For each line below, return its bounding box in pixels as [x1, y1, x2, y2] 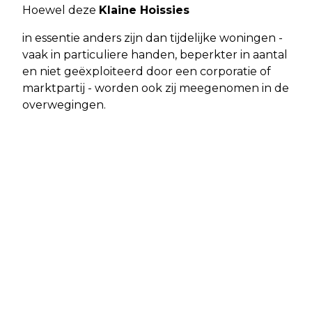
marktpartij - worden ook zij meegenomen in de [22, 81, 289, 95]
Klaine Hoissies [99, 3, 189, 17]
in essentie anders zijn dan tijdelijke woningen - [22, 31, 283, 45]
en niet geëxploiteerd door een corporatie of [22, 64, 271, 78]
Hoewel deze [22, 3, 99, 17]
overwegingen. [22, 97, 106, 111]
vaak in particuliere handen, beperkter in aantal [22, 47, 288, 61]
